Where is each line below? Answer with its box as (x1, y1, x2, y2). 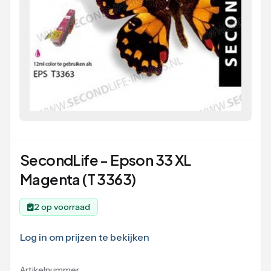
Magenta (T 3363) (20, 170, 136, 188)
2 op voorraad (34, 201, 90, 212)
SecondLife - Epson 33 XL (20, 151, 191, 169)
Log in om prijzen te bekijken (20, 231, 149, 243)
